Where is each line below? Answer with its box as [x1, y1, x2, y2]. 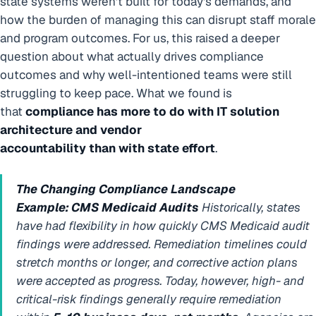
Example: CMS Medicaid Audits [16, 199, 199, 215]
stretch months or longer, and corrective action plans [16, 254, 298, 270]
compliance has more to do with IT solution [25, 103, 279, 119]
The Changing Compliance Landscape [16, 181, 236, 197]
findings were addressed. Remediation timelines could [16, 236, 307, 252]
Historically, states [199, 199, 300, 215]
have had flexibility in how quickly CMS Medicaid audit [16, 217, 310, 233]
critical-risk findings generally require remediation [16, 291, 281, 307]
